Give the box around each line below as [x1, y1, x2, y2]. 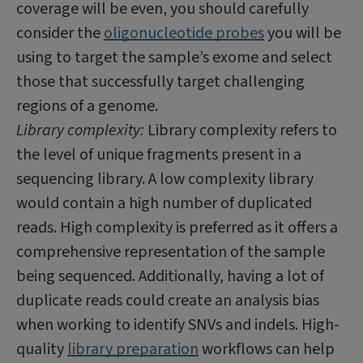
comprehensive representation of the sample [16, 241, 325, 263]
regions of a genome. [16, 95, 158, 117]
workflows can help [199, 338, 335, 361]
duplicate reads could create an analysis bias [16, 289, 319, 312]
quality [16, 338, 67, 361]
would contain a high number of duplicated [16, 192, 312, 215]
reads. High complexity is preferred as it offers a [16, 216, 338, 239]
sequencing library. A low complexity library [16, 168, 314, 190]
